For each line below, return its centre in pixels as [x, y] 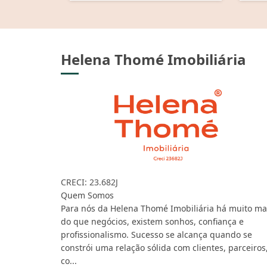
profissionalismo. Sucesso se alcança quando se [156, 234]
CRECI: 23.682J [89, 182]
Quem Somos [87, 195]
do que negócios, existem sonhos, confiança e [152, 221]
